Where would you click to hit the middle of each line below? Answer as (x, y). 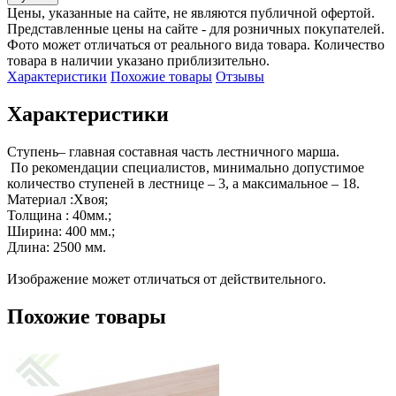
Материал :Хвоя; (57, 199)
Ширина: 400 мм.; (61, 231)
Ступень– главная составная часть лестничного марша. (173, 151)
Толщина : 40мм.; (59, 215)
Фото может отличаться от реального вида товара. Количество (196, 44)
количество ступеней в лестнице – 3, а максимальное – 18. (183, 183)
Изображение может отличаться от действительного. (167, 278)
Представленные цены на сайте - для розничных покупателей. (196, 28)
